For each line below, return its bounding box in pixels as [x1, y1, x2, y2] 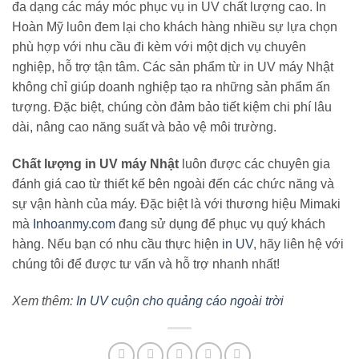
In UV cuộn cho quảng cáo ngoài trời [76, 293, 284, 308]
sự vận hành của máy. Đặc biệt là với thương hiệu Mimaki [12, 196, 341, 211]
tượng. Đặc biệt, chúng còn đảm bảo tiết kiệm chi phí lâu [12, 100, 332, 115]
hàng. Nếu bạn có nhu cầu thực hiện [12, 236, 222, 251]
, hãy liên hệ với [253, 236, 344, 251]
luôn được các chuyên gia [182, 156, 330, 171]
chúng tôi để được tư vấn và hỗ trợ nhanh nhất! [12, 256, 280, 271]
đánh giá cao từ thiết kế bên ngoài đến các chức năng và [12, 176, 334, 191]
